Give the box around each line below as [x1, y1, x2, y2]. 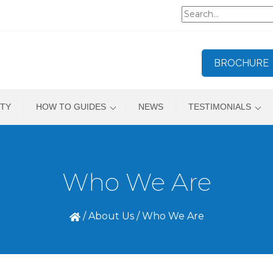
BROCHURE [214, 57, 269, 69]
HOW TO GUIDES [35, 102, 106, 112]
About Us [88, 210, 134, 222]
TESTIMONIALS [188, 102, 251, 112]
